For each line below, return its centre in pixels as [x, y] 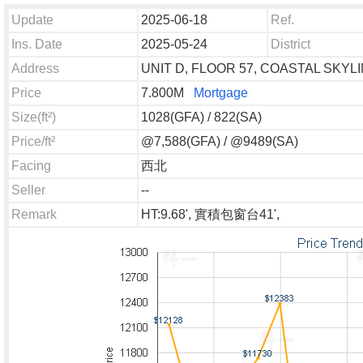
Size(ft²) [34, 117]
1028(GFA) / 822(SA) [201, 117]
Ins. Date [37, 44]
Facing [31, 166]
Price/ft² [33, 141]
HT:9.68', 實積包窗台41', [210, 214]
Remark [34, 214]
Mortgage [220, 93]
